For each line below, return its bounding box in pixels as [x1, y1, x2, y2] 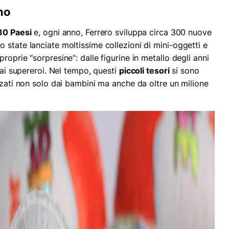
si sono [169, 65, 199, 76]
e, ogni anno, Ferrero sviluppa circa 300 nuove [31, 27, 212, 37]
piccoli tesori [119, 65, 170, 76]
